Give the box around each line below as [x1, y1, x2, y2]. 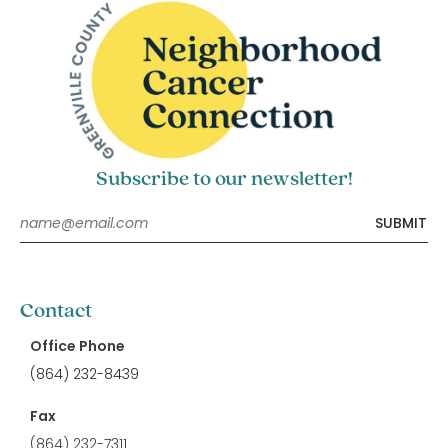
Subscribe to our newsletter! [95, 168, 353, 190]
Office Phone [30, 335, 125, 356]
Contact [20, 300, 92, 322]
